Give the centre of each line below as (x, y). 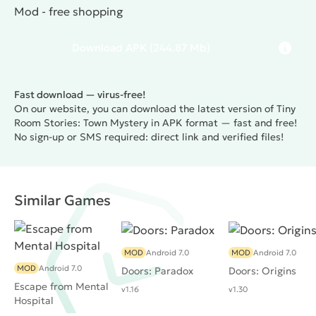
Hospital (34, 300)
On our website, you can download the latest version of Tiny (155, 109)
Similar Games (62, 200)
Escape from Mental (61, 286)
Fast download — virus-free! (80, 95)
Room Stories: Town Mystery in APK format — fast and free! (156, 123)
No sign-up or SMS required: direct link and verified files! (149, 137)
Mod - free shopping (69, 11)
